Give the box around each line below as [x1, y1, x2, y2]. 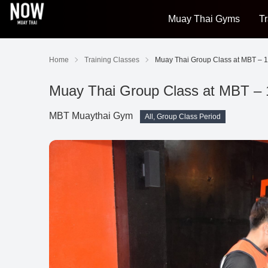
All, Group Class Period [145, 112, 221, 121]
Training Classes [84, 56, 139, 64]
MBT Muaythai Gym [49, 111, 133, 121]
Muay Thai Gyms [167, 14, 240, 24]
